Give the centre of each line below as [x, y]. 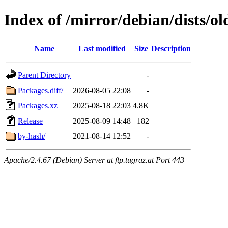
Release [30, 121]
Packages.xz [38, 105]
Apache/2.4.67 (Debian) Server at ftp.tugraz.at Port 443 [94, 160]
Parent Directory [44, 75]
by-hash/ [32, 136]
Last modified [102, 48]
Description [171, 48]
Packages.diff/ [40, 90]
